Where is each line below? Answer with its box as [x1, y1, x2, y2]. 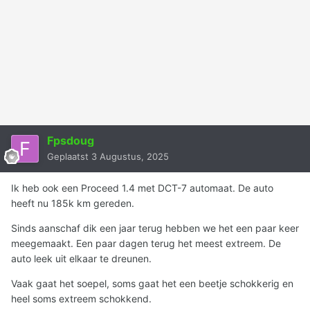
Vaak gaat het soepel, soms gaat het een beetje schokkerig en [11, 277, 293, 290]
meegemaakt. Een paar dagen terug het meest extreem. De [11, 237, 281, 250]
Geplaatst [47, 151, 91, 163]
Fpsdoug [47, 134, 94, 148]
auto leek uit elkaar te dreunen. [11, 253, 154, 265]
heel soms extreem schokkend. [11, 293, 152, 305]
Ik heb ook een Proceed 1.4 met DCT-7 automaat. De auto [11, 182, 273, 194]
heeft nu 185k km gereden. [11, 197, 134, 210]
